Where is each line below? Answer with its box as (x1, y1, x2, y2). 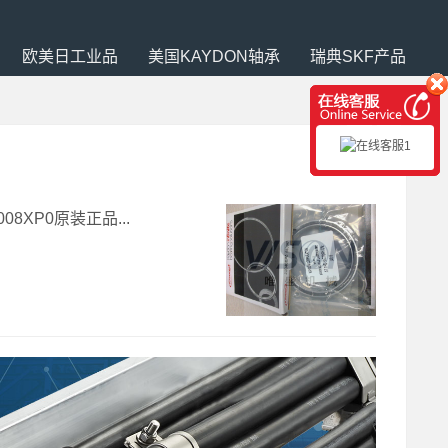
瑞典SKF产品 (310, 48, 406, 65)
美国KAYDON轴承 (148, 48, 280, 65)
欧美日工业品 (22, 48, 118, 65)
